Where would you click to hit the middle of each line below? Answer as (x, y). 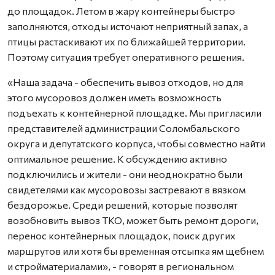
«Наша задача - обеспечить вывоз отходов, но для (125, 82)
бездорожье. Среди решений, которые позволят (122, 204)
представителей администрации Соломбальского (124, 128)
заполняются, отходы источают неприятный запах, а (128, 26)
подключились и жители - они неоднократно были (125, 174)
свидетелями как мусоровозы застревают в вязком (126, 189)
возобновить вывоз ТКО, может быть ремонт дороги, (133, 220)
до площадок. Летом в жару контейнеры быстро (121, 10)
